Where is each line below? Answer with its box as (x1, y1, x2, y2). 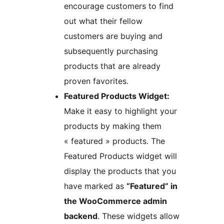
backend (64, 211, 97, 221)
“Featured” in (126, 181, 177, 191)
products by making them (64, 121, 161, 131)
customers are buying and (64, 31, 162, 41)
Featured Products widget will (64, 151, 177, 161)
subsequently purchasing (64, 46, 158, 56)
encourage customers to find (64, 1, 173, 11)
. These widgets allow (97, 211, 179, 221)
